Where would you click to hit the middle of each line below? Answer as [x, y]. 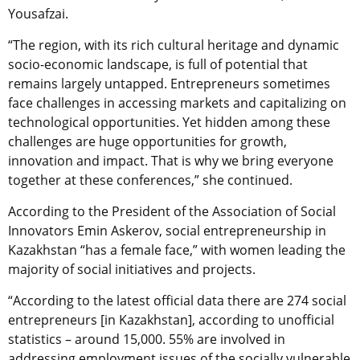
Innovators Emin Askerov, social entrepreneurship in [167, 230]
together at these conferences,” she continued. [150, 180]
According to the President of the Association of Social [172, 211]
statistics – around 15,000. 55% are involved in [147, 339]
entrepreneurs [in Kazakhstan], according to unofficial [171, 319]
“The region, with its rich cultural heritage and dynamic [174, 45]
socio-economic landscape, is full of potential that [158, 64]
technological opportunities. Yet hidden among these [169, 122]
